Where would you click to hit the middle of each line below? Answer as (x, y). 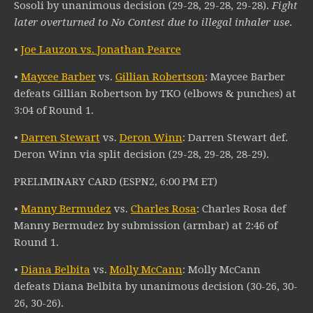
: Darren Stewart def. (235, 138)
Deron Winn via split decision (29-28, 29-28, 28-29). (141, 155)
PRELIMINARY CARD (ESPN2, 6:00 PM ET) (116, 182)
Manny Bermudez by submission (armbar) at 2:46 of (146, 226)
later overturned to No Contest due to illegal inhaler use (152, 23)
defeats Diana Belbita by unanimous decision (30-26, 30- (156, 287)
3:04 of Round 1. (54, 111)
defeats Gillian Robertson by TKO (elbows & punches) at (155, 94)
